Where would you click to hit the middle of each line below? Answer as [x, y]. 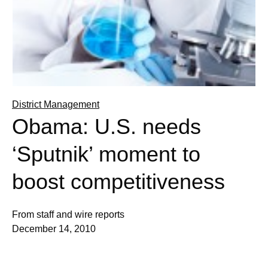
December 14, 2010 [54, 229]
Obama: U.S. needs [106, 127]
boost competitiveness [118, 182]
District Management [56, 104]
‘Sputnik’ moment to [106, 154]
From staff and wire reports [68, 214]
